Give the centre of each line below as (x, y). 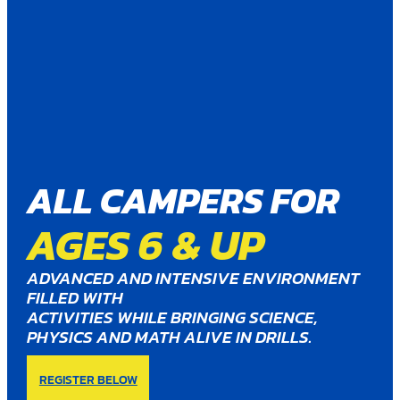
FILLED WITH (75, 297)
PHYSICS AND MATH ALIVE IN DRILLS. (170, 337)
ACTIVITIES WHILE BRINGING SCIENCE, (173, 317)
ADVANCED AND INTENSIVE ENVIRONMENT (194, 278)
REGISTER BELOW (88, 379)
